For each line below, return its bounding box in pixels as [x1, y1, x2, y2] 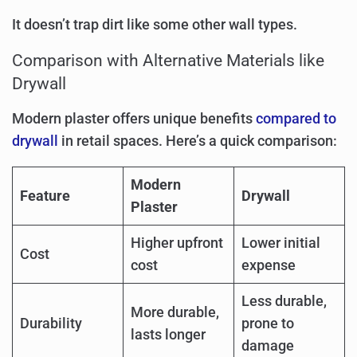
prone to [241, 315, 294, 331]
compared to [256, 111, 336, 127]
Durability [19, 315, 82, 331]
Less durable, [241, 292, 327, 309]
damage [241, 337, 294, 354]
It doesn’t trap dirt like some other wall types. [12, 16, 297, 33]
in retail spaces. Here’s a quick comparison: [58, 133, 337, 150]
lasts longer [130, 326, 206, 343]
